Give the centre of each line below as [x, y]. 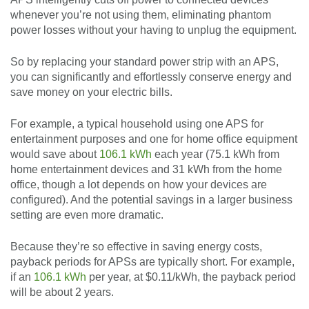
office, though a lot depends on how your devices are [139, 185]
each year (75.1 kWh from [216, 154]
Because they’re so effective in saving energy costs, [136, 247]
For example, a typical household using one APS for [137, 124]
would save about [55, 154]
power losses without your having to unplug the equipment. [153, 30]
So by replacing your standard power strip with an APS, [144, 62]
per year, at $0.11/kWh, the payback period [191, 277]
